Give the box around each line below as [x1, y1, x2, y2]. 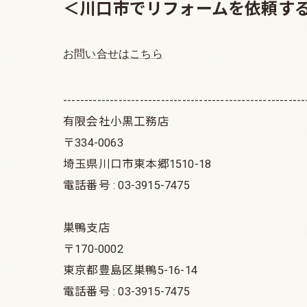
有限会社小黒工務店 [63, 115, 169, 128]
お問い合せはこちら [63, 48, 163, 60]
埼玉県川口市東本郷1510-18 [63, 158, 212, 171]
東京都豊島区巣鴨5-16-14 [63, 264, 197, 277]
